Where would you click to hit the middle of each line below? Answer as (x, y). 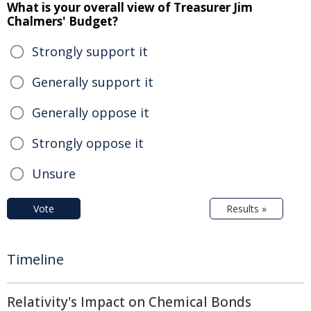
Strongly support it (90, 52)
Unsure (54, 174)
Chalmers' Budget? (62, 22)
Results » (246, 209)
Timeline (35, 260)
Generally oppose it (91, 113)
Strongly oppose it (88, 143)
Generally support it (93, 82)
